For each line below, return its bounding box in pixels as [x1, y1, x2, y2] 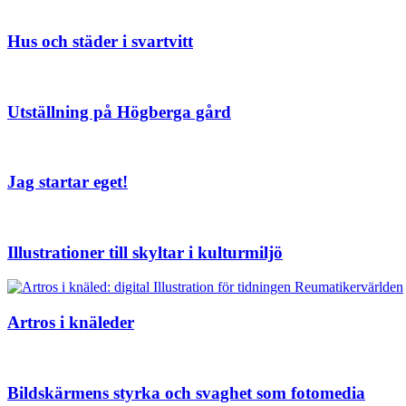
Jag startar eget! [7, 172, 128, 192]
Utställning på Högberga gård [7, 101, 231, 121]
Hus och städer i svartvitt [7, 32, 193, 52]
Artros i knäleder [7, 313, 134, 333]
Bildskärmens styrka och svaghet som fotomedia [7, 382, 365, 402]
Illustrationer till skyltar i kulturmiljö [7, 242, 283, 262]
